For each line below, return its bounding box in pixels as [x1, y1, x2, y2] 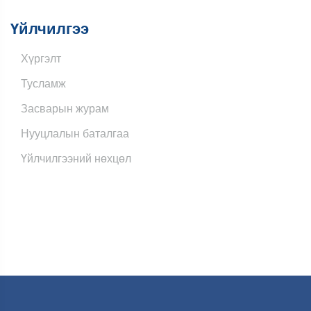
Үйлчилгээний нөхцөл [21, 151, 131, 167]
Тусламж [21, 76, 66, 92]
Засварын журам [21, 101, 109, 117]
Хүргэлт [21, 51, 61, 67]
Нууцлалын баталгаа [21, 126, 129, 142]
